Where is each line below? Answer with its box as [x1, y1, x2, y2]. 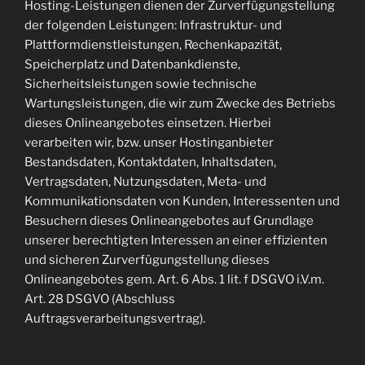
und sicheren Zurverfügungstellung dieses [24, 253, 270, 267]
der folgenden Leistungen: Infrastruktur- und [24, 18, 282, 33]
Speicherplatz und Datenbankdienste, [24, 57, 240, 72]
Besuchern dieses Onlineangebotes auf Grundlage [24, 213, 314, 228]
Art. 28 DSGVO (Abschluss [24, 292, 175, 306]
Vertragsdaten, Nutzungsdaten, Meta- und [24, 174, 266, 189]
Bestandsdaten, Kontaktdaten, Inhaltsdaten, [24, 155, 276, 169]
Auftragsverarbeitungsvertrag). [24, 311, 205, 326]
